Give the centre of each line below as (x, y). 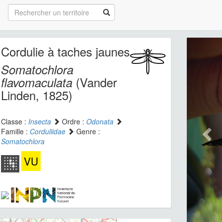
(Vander (94, 82)
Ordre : (73, 121)
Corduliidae (47, 131)
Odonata (100, 121)
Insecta (39, 121)
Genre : (87, 131)
